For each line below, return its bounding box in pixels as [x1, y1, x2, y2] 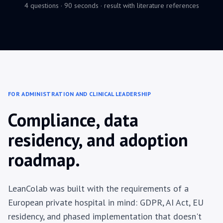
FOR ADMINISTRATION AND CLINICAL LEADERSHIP [8, 90, 151, 98]
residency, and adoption [8, 128, 188, 152]
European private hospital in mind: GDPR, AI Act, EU [8, 197, 204, 209]
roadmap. [8, 148, 80, 172]
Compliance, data [8, 108, 138, 132]
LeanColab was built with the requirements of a [8, 183, 189, 195]
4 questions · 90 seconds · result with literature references [24, 1, 199, 10]
